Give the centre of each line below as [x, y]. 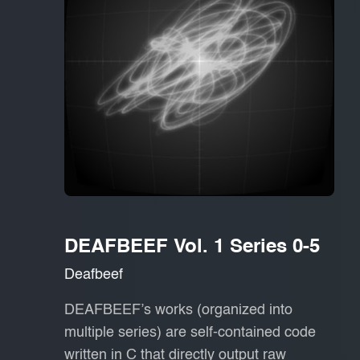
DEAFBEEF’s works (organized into [178, 310]
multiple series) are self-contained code [190, 333]
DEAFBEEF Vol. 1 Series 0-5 [192, 247]
